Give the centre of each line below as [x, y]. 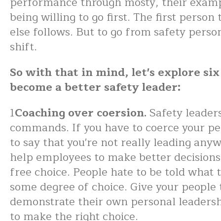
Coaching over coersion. [81, 113]
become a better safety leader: [95, 87]
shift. [25, 47]
